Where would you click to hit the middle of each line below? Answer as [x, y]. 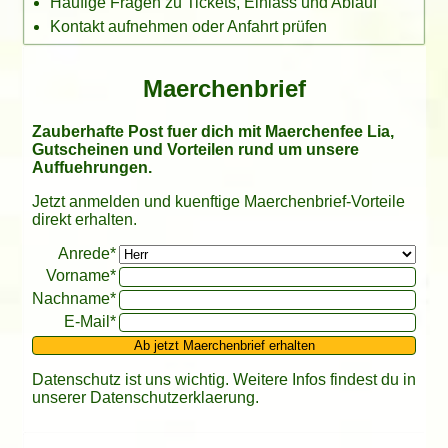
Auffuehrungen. [91, 167]
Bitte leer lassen [87, 253]
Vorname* [80, 276]
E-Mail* [89, 321]
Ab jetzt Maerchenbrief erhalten [224, 345]
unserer [60, 398]
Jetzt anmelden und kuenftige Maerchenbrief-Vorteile [218, 201]
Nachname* [73, 298]
